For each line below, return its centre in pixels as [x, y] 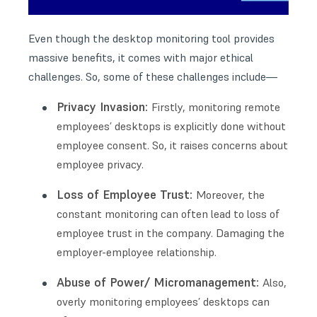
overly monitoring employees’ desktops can [163, 301]
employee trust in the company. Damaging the [171, 232]
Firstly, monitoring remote [216, 106]
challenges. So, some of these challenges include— [153, 76]
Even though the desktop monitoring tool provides [151, 38]
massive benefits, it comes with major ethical [141, 57]
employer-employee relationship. [137, 252]
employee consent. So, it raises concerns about [172, 145]
